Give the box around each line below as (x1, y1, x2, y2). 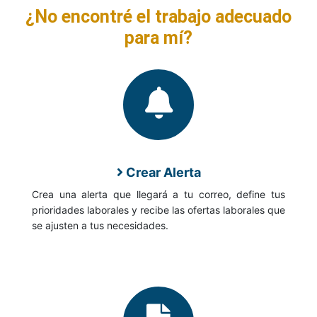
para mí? (125, 28, 192, 49)
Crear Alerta (122, 165, 201, 180)
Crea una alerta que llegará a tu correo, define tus (31, 188, 286, 201)
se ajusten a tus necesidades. (31, 219, 168, 232)
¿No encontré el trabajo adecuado (25, 6, 292, 28)
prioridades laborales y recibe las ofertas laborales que (31, 204, 286, 217)
